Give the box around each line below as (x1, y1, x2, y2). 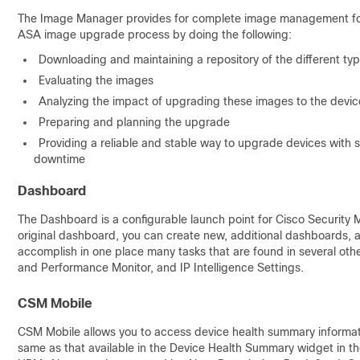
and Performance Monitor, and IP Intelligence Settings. (18, 261, 304, 274)
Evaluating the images (39, 74, 153, 87)
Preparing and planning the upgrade (39, 116, 230, 129)
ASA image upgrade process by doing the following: (18, 28, 292, 41)
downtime (34, 153, 85, 166)
